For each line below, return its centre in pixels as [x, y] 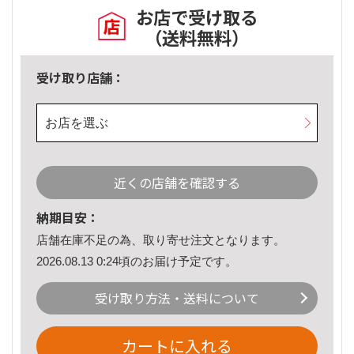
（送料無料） [197, 38]
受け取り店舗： [81, 78]
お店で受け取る [197, 17]
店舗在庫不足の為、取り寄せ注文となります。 [161, 240]
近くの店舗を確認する [177, 183]
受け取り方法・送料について [177, 298]
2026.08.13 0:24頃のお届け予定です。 [137, 261]
